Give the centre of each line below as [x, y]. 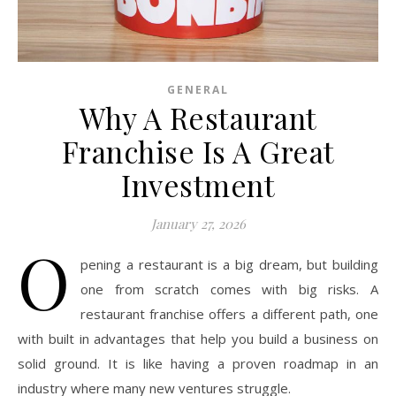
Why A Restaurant [198, 117]
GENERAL [198, 89]
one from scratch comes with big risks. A [229, 289]
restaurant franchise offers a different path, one [229, 313]
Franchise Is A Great [198, 151]
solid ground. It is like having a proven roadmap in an [198, 363]
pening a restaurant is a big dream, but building [229, 264]
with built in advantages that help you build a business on [198, 338]
